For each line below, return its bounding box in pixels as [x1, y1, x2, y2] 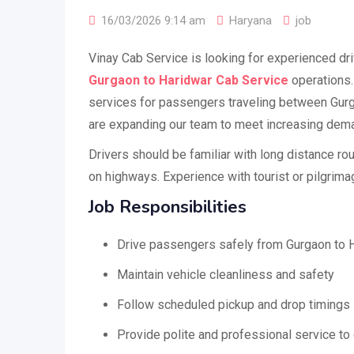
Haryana [229, 13, 272, 28]
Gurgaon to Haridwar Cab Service [88, 73, 288, 88]
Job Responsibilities [88, 195, 247, 219]
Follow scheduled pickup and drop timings [117, 297, 350, 312]
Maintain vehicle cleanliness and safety [117, 267, 334, 282]
